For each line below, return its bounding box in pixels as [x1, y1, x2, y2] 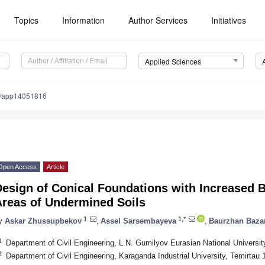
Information [62, 14, 105, 26]
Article [47, 163, 64, 171]
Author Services [128, 14, 188, 26]
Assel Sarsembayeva [101, 216, 176, 225]
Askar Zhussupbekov [5, 216, 82, 225]
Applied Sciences [144, 56, 201, 67]
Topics [14, 14, 39, 26]
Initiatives [211, 14, 247, 26]
